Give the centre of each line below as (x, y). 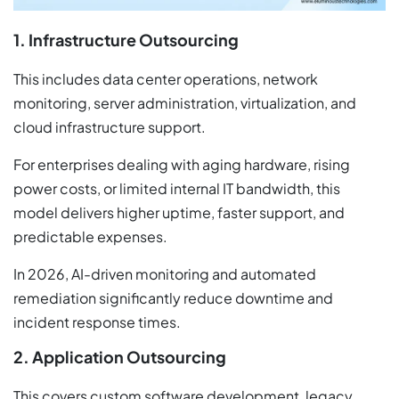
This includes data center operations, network (166, 78)
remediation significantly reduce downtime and (173, 297)
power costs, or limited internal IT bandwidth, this (177, 188)
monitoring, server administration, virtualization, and (185, 102)
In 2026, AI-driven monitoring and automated (165, 273)
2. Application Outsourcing (120, 356)
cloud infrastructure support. (110, 126)
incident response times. (97, 322)
